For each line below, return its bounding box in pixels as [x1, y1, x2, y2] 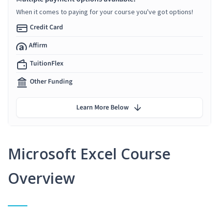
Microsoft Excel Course [8, 143, 171, 164]
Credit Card [30, 22, 63, 32]
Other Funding [30, 76, 72, 87]
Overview [8, 168, 75, 188]
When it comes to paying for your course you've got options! [16, 7, 193, 16]
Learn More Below [76, 102, 129, 112]
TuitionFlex [30, 58, 64, 68]
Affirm [29, 40, 47, 50]
